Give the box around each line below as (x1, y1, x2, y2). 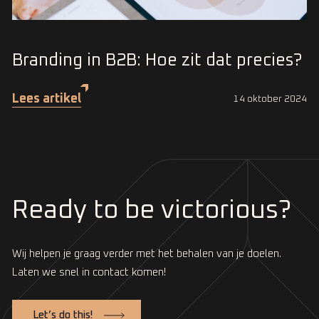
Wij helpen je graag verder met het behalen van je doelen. (12, 248, 281, 259)
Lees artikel (12, 92, 81, 105)
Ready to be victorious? (12, 197, 291, 224)
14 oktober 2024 (234, 94, 307, 104)
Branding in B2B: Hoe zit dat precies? (12, 51, 302, 69)
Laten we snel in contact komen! (12, 266, 166, 278)
